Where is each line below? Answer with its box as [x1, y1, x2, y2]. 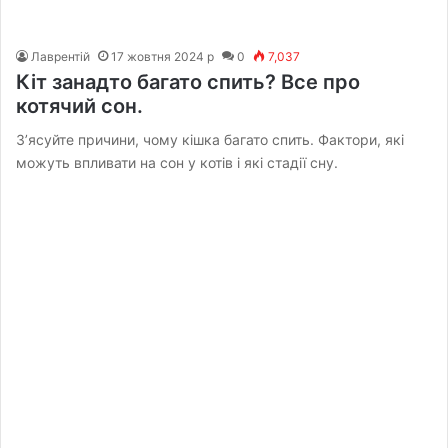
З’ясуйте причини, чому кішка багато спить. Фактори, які [16, 130, 405, 148]
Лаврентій [31, 48, 91, 64]
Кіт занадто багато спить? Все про [16, 69, 361, 94]
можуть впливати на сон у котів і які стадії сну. [16, 153, 339, 171]
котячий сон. [16, 93, 144, 118]
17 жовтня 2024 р [111, 48, 215, 64]
